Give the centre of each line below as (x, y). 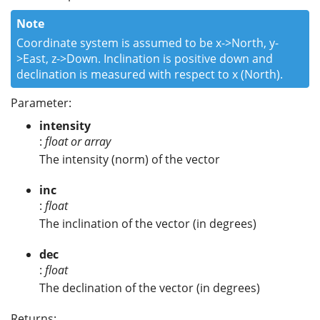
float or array (78, 142)
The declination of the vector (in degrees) (150, 288)
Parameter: (41, 102)
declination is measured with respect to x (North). (150, 74)
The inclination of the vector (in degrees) (148, 224)
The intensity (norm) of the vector (130, 160)
